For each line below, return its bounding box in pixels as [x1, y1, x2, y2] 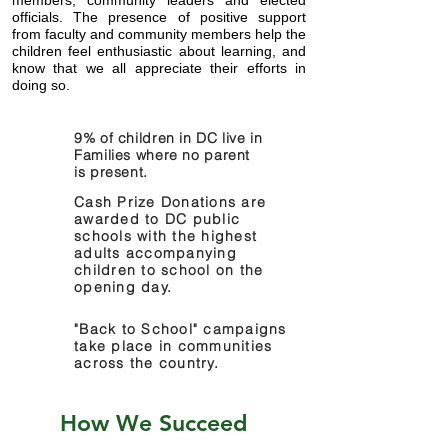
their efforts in [201, 60, 307, 76]
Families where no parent [74, 146, 251, 164]
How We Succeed [60, 409, 247, 437]
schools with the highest [74, 227, 258, 245]
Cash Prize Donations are [74, 193, 267, 211]
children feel [12, 43, 98, 59]
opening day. [74, 278, 173, 296]
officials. [12, 9, 63, 25]
